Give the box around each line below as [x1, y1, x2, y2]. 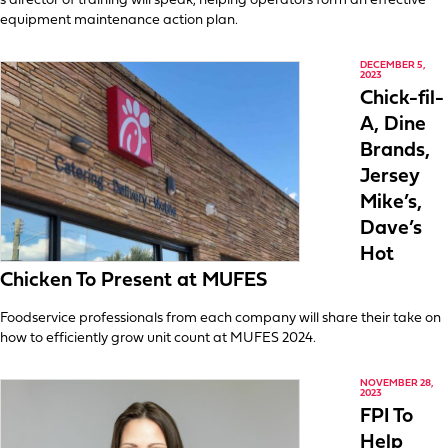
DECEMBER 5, [360, 60, 426, 71]
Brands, [360, 141, 430, 161]
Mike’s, [360, 193, 422, 213]
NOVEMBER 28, [360, 378, 434, 389]
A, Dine [360, 115, 426, 135]
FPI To [360, 407, 413, 427]
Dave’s [360, 219, 422, 239]
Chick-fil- [360, 89, 444, 109]
